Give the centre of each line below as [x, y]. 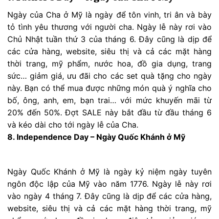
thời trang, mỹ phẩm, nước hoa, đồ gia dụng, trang [109, 63]
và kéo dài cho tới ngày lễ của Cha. [73, 124]
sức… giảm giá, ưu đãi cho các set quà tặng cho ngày [109, 76]
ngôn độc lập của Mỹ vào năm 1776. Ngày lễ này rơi [109, 184]
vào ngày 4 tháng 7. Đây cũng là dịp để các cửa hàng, [109, 196]
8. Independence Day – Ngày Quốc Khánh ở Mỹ [96, 137]
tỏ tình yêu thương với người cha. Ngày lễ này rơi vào [109, 27]
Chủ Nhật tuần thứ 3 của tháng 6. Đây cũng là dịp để [109, 39]
